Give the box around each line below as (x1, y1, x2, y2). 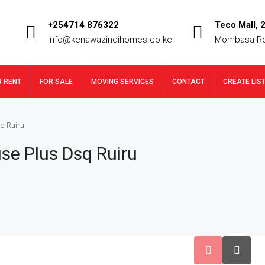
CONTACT (172, 77, 205, 86)
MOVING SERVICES (91, 77, 154, 86)
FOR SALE (40, 77, 73, 86)
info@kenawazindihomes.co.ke (48, 34, 172, 45)
